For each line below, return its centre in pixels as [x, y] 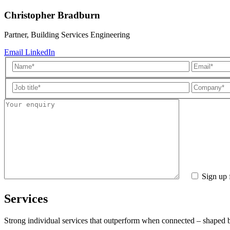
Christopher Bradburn [52, 15]
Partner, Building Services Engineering [67, 35]
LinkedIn [40, 52]
